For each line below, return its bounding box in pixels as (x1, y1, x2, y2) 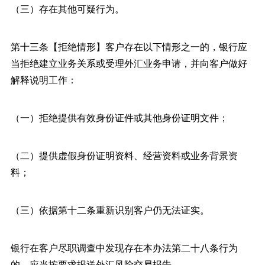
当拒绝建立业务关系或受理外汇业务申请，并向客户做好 (10, 56, 247, 70)
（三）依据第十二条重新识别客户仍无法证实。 (10, 202, 209, 216)
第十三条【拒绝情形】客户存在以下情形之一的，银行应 (10, 39, 247, 53)
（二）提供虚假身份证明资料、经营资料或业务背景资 (10, 148, 238, 162)
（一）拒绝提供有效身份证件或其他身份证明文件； (10, 110, 228, 124)
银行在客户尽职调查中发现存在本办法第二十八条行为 (10, 240, 238, 254)
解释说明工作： (10, 72, 77, 86)
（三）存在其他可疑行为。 (10, 1, 124, 15)
